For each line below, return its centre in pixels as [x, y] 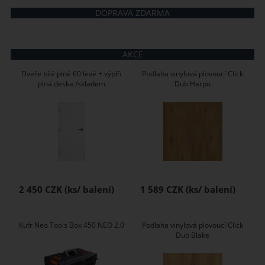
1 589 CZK [162, 189]
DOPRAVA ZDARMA [132, 12]
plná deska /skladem [71, 83]
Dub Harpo [193, 83]
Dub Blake [193, 235]
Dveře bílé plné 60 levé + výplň [72, 73]
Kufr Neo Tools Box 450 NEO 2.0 [71, 225]
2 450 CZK [41, 189]
